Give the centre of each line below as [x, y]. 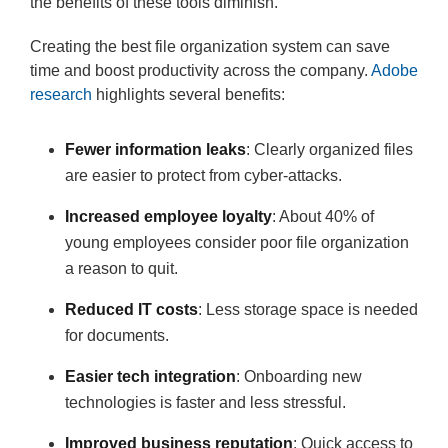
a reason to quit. [121, 268]
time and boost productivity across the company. [200, 70]
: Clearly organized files [329, 149]
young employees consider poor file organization [237, 242]
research [61, 94]
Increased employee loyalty [168, 216]
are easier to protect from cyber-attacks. [203, 175]
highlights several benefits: [188, 94]
